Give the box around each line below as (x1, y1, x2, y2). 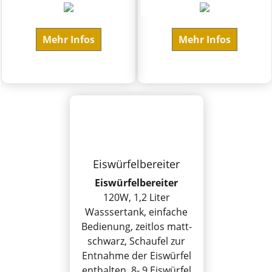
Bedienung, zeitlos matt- (81, 219, 192, 233)
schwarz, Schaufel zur (87, 234, 186, 248)
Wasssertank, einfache (85, 205, 188, 219)
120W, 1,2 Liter (103, 190, 170, 204)
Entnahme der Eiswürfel (81, 248, 191, 262)
